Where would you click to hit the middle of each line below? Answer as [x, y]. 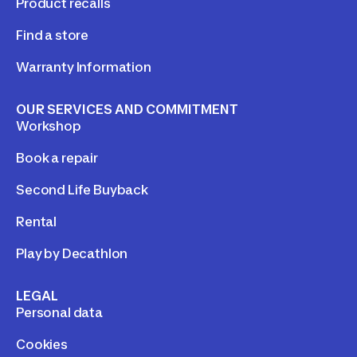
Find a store [53, 35]
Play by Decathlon [72, 253]
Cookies [42, 344]
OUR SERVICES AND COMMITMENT [127, 109]
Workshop [49, 126]
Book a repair [57, 157]
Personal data [59, 312]
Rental [37, 221]
